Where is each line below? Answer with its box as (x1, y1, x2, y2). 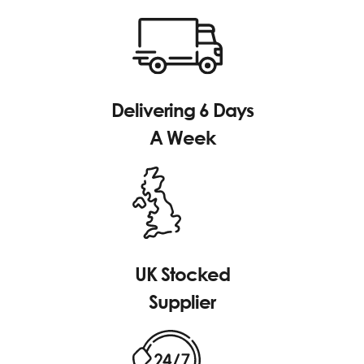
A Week (149, 126, 215, 149)
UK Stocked (134, 262, 230, 285)
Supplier (149, 289, 215, 313)
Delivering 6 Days (110, 98, 253, 122)
